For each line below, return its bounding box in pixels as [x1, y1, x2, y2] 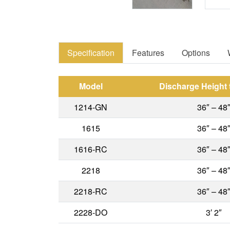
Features [132, 46, 164, 59]
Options [182, 46, 210, 59]
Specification [67, 46, 114, 59]
